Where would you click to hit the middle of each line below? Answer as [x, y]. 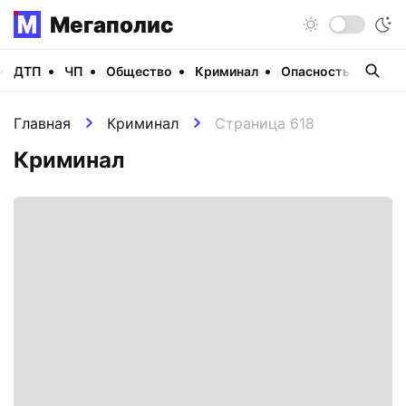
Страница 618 [265, 123]
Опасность [315, 71]
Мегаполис [112, 24]
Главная [42, 123]
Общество [139, 71]
